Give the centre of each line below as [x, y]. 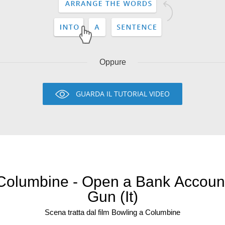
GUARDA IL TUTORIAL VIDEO [123, 94]
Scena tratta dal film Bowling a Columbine [113, 212]
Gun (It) [113, 197]
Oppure [113, 62]
